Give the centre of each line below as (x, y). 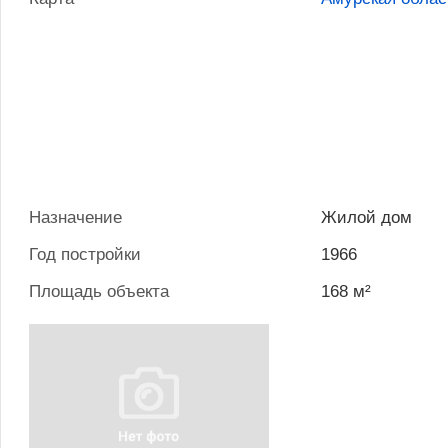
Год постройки (85, 255)
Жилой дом (367, 218)
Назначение (75, 218)
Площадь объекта (99, 292)
